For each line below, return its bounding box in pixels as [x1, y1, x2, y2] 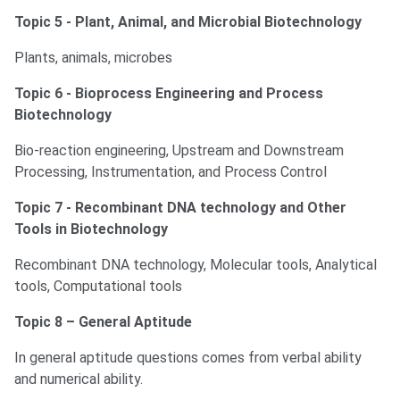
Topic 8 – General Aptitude [14, 313, 192, 331]
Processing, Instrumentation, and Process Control [14, 163, 327, 181]
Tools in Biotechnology [14, 221, 168, 238]
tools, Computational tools [14, 278, 182, 296]
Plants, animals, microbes [14, 49, 172, 67]
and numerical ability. [14, 371, 143, 388]
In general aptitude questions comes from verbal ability [14, 349, 362, 367]
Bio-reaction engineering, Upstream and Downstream [14, 142, 344, 160]
